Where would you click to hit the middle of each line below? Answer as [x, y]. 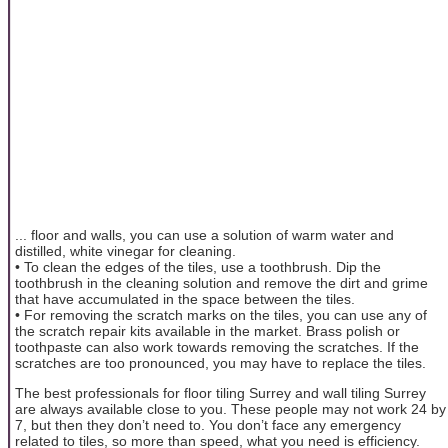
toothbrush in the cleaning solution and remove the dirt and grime [221, 282]
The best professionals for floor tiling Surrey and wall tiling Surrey [220, 393]
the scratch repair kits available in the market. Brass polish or [207, 330]
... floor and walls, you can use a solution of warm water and [204, 234]
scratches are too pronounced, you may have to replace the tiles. [220, 362]
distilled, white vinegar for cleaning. [125, 250]
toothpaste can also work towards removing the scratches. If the [217, 346]
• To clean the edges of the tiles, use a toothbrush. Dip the [198, 266]
